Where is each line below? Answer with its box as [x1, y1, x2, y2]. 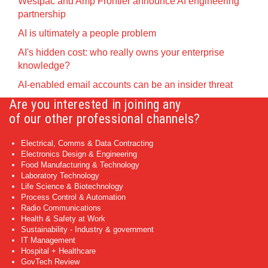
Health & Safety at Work [21, 214, 105, 223]
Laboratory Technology [21, 171, 99, 180]
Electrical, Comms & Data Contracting [21, 139, 153, 148]
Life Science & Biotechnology [21, 182, 123, 191]
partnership [18, 9, 66, 19]
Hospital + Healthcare [21, 246, 96, 255]
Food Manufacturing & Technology [21, 160, 139, 169]
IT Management [21, 236, 75, 245]
